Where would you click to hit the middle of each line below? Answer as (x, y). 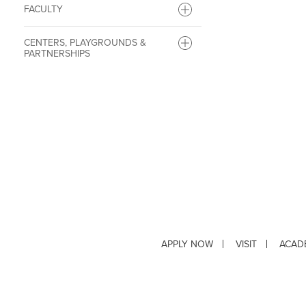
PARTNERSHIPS (57, 54)
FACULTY (43, 10)
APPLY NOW (187, 245)
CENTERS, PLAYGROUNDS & (85, 43)
